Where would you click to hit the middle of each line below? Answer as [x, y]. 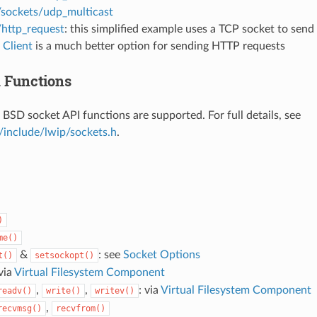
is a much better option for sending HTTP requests [158, 46]
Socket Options [161, 254]
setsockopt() [64, 255]
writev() [114, 290]
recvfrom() [80, 308]
